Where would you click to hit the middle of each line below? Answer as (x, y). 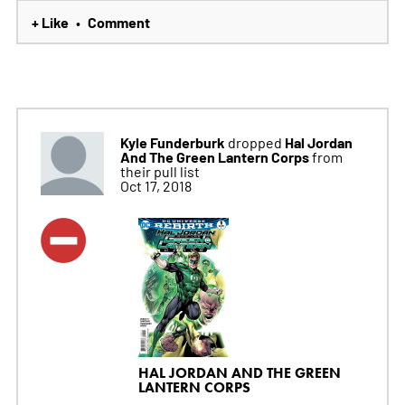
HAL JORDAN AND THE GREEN (239, 373)
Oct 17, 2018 (155, 186)
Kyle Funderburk (172, 142)
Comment (118, 22)
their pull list (160, 171)
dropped (254, 142)
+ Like (50, 22)
